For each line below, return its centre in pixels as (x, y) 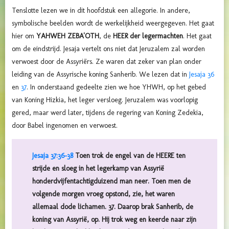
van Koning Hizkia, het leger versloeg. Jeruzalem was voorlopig (105, 100)
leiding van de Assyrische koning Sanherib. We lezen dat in (100, 75)
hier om (24, 36)
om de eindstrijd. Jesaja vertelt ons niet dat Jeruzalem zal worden (108, 49)
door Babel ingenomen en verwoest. (66, 126)
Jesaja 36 (202, 75)
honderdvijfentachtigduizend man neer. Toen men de (111, 181)
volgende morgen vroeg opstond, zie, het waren (104, 194)
